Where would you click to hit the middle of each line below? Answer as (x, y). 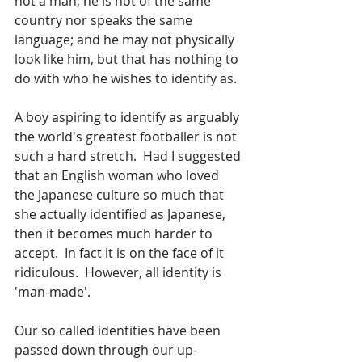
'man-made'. (56, 292)
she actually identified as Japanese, (122, 214)
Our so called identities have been (119, 330)
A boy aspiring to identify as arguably (128, 117)
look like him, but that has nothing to (128, 59)
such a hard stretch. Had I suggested (129, 156)
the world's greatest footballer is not (127, 137)
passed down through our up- (106, 350)
